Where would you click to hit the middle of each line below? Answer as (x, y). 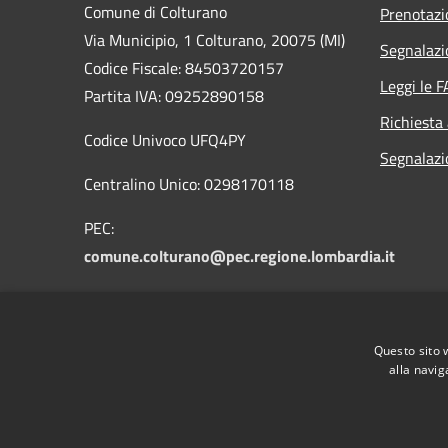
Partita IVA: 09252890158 (174, 95)
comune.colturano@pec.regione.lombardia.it (239, 255)
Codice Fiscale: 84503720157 (184, 67)
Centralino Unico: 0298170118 (189, 183)
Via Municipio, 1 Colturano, (177, 39)
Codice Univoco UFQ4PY (165, 139)
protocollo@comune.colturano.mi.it (208, 327)
